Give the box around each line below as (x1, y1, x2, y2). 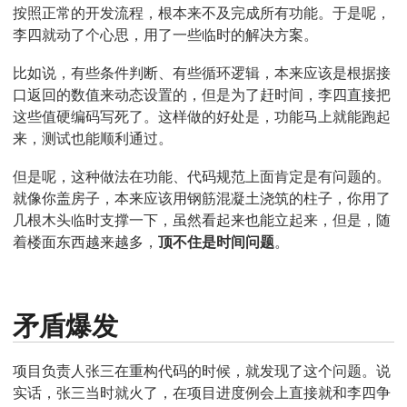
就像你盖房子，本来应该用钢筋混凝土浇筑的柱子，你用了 (13, 189, 391, 208)
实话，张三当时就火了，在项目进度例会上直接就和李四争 (13, 382, 391, 402)
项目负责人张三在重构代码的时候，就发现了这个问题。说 (13, 361, 391, 380)
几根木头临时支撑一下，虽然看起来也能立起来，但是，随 (13, 211, 391, 230)
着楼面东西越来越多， (13, 233, 158, 252)
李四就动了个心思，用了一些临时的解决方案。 (13, 25, 318, 44)
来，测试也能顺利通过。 (13, 129, 173, 148)
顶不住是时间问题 (158, 233, 274, 252)
